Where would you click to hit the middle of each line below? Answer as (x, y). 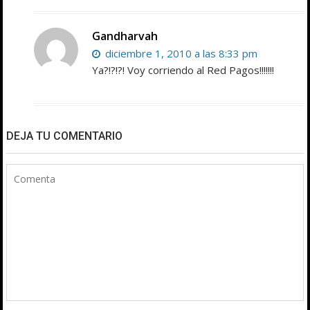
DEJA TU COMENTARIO (65, 136)
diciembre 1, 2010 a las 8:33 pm (180, 54)
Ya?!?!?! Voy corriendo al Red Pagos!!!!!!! (183, 70)
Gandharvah (125, 36)
